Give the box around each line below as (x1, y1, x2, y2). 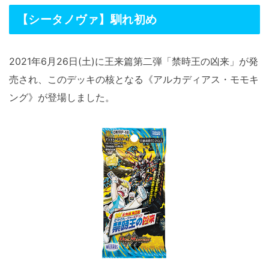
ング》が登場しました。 (9, 91, 115, 103)
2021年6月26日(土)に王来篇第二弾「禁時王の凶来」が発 (9, 55, 258, 67)
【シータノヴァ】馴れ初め (16, 12, 157, 27)
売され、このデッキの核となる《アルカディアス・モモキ (9, 73, 259, 85)
